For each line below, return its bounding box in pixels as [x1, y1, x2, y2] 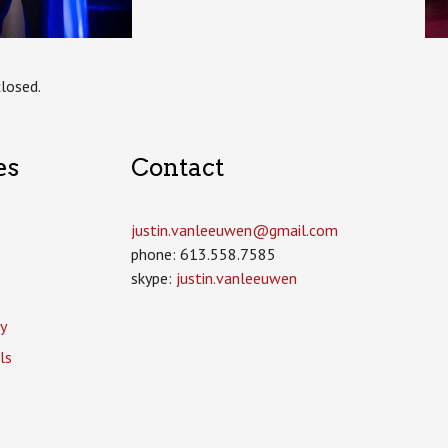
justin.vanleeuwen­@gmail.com [130, 220, 338, 241]
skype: [130, 268, 176, 289]
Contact [130, 152, 224, 182]
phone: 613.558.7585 [130, 244, 276, 265]
